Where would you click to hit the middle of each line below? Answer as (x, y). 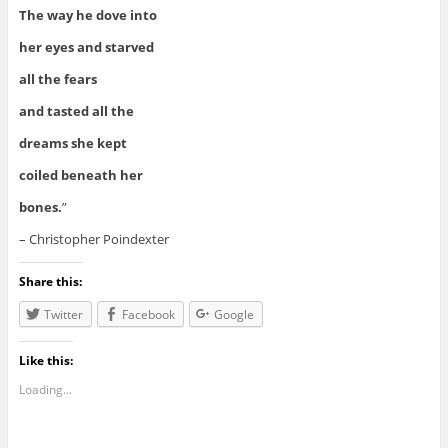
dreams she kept (72, 143)
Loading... (45, 390)
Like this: (45, 361)
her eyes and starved (86, 47)
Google (233, 315)
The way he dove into (87, 15)
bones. (40, 207)
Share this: (50, 282)
